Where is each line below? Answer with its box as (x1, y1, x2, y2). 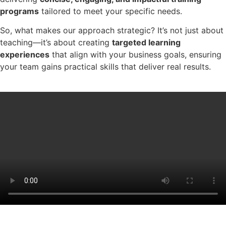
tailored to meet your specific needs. (39, 6, 182, 16)
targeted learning (112, 37, 181, 47)
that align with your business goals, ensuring (49, 49, 221, 60)
